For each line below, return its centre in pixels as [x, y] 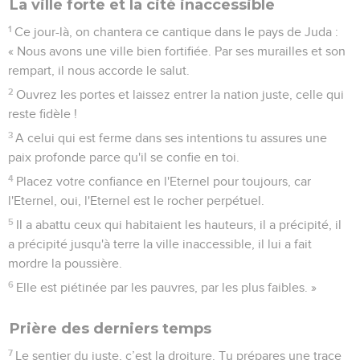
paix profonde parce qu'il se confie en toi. [124, 157]
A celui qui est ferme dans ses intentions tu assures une [172, 138]
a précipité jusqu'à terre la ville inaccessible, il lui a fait [160, 244]
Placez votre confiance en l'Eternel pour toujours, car [164, 181]
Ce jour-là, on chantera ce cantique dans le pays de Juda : [177, 32]
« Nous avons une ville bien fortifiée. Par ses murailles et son [177, 51]
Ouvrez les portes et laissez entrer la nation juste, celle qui [180, 94]
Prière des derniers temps [110, 328]
